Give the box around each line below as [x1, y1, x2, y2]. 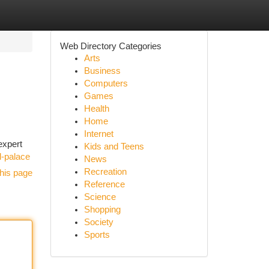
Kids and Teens [83, 142, 144, 151]
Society [83, 217, 113, 227]
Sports [83, 230, 110, 240]
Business [83, 66, 121, 76]
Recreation [83, 167, 127, 177]
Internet [83, 129, 113, 139]
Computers [83, 79, 128, 88]
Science [83, 192, 116, 202]
